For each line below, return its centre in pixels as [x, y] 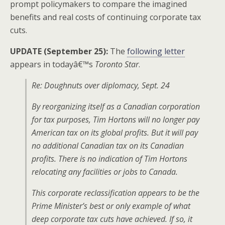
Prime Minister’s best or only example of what [111, 206]
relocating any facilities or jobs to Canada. [105, 172]
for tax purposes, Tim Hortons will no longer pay [116, 120]
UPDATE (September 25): [60, 51]
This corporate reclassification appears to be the [116, 193]
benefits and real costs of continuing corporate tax [105, 17]
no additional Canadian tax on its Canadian [108, 146]
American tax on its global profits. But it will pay [115, 133]
